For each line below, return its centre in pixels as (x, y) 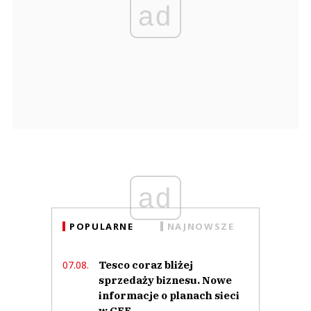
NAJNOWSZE (201, 226)
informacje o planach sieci (169, 295)
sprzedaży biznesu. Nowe (165, 280)
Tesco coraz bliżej (146, 264)
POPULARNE (102, 226)
